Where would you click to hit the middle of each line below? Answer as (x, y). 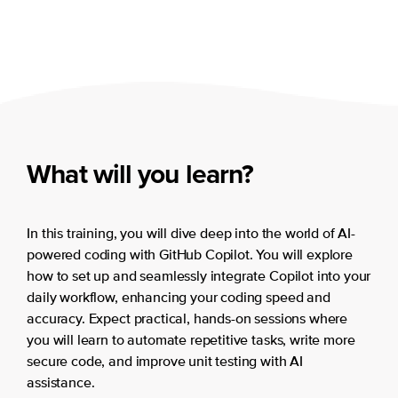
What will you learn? (140, 174)
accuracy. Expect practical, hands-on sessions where (187, 319)
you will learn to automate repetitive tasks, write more (191, 341)
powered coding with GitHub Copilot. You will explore (190, 255)
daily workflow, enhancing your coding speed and (179, 298)
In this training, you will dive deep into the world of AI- (191, 234)
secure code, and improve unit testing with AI (165, 362)
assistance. (61, 383)
